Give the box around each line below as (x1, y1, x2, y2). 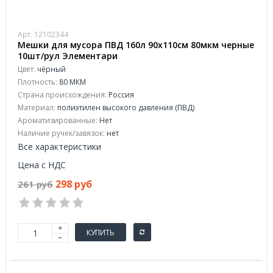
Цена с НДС (18, 159, 66, 171)
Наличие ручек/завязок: (18, 128, 105, 138)
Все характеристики (18, 141, 101, 152)
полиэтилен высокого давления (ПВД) (55, 102, 194, 113)
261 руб (18, 178, 53, 190)
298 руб (55, 177, 92, 191)
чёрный (35, 64, 66, 74)
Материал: (18, 102, 55, 113)
